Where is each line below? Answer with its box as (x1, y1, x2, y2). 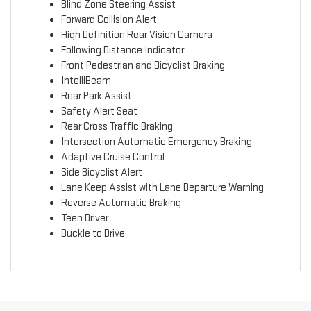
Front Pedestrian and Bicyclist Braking (60, 59, 225, 73)
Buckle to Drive (60, 227, 125, 241)
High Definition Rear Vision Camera (60, 28, 212, 42)
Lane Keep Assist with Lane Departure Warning (60, 181, 264, 195)
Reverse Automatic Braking (60, 196, 181, 210)
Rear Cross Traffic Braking (60, 120, 173, 134)
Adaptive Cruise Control (60, 151, 165, 165)
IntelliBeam (60, 74, 111, 88)
